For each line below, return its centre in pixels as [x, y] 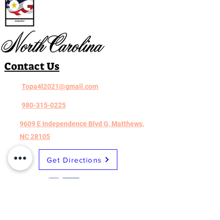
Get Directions [74, 160]
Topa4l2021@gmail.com [60, 86]
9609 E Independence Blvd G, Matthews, [82, 124]
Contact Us [32, 66]
